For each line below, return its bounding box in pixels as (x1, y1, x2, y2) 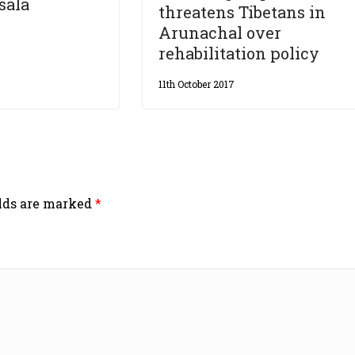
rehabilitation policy (158, 43, 320, 64)
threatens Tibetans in (158, 2, 326, 23)
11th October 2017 (158, 78, 235, 91)
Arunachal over (158, 22, 282, 44)
